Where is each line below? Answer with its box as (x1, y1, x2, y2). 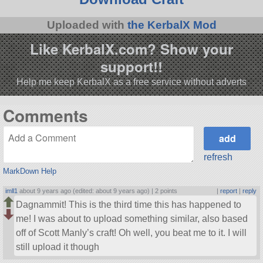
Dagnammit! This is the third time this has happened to (16, 199, 242, 210)
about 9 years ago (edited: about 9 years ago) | (18, 187, 156, 195)
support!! (100, 56, 163, 76)
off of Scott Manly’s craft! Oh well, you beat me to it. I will (16, 227, 247, 238)
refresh (204, 151, 233, 162)
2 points (155, 187, 178, 195)
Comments (2, 103, 88, 127)
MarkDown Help (2, 167, 56, 176)
